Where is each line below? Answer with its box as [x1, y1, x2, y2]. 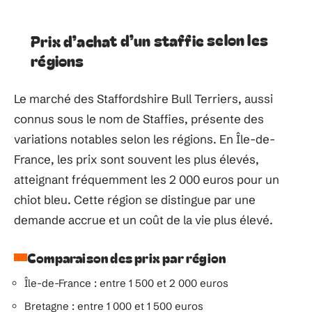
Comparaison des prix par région [27, 247, 226, 267]
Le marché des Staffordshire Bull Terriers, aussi [14, 91, 273, 106]
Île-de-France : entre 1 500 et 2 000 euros [24, 276, 228, 290]
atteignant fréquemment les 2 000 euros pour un [14, 171, 279, 187]
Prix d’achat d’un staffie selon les [30, 27, 269, 52]
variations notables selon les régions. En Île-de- [14, 131, 275, 146]
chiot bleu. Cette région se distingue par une [14, 192, 256, 207]
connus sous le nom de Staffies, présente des [14, 111, 264, 126]
